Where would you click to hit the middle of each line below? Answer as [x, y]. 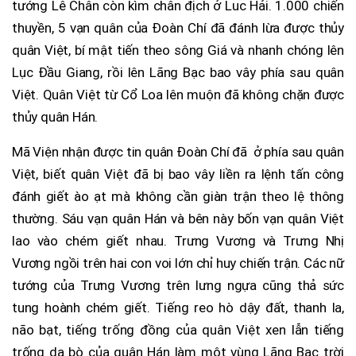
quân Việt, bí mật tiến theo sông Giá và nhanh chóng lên [178, 50]
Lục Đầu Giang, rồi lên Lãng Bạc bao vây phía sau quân [178, 72]
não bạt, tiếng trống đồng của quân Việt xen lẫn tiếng [178, 329]
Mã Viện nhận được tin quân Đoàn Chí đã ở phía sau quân [178, 151]
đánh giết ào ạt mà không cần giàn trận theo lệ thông [178, 196]
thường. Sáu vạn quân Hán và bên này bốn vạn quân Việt [178, 218]
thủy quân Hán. [55, 116]
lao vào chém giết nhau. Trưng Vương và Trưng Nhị [178, 240]
